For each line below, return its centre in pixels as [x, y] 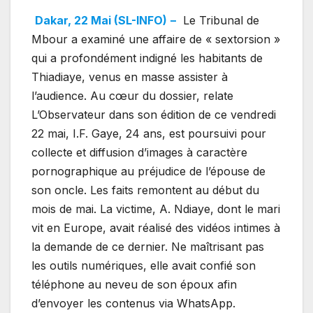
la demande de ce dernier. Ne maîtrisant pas [148, 246]
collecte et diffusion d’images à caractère [139, 152]
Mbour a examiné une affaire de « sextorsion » [156, 39]
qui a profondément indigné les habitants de [147, 58]
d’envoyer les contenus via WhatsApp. [133, 303]
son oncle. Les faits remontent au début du [145, 190]
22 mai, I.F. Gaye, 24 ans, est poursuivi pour [149, 133]
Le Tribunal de [219, 20]
